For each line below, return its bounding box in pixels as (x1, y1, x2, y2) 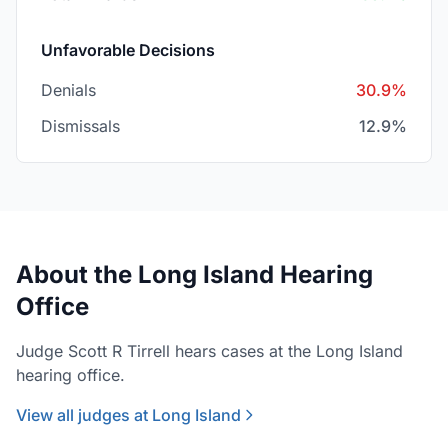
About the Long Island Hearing (16, 260, 373, 289)
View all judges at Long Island (16, 405, 241, 425)
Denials (41, 80, 96, 100)
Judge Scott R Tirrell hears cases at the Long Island (16, 341, 403, 361)
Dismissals (41, 116, 120, 136)
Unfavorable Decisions (41, 40, 215, 60)
